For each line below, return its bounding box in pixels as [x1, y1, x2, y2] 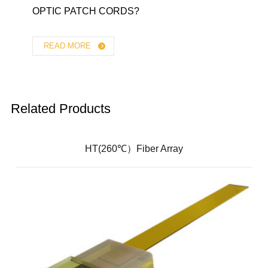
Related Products [10, 100, 111, 116]
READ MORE [44, 41, 93, 50]
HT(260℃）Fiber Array [84, 143, 183, 154]
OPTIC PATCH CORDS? [32, 5, 139, 16]
